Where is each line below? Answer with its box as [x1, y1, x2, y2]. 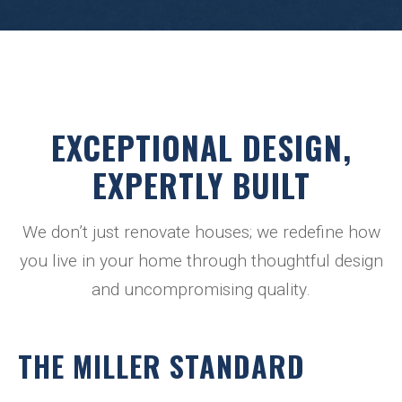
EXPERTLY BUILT [92, 162, 310, 209]
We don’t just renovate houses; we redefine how [22, 222, 380, 243]
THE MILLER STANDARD [18, 345, 305, 388]
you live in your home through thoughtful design [19, 250, 383, 272]
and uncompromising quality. [92, 279, 310, 301]
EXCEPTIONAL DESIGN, [50, 124, 352, 171]
